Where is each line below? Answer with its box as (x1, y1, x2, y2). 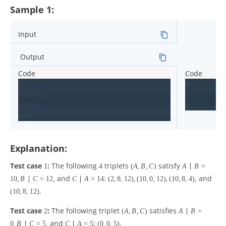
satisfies (147, 206, 179, 215)
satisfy (156, 161, 183, 171)
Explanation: (10, 142, 67, 154)
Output (20, 52, 44, 62)
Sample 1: (10, 4, 54, 16)
